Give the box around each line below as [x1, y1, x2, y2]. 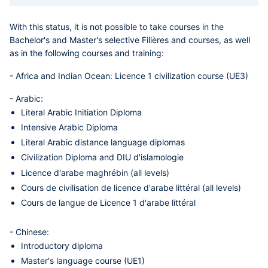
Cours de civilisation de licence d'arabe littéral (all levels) [21, 182, 242, 193]
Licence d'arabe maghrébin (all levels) [21, 167, 170, 178]
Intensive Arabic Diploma [21, 122, 118, 133]
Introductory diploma [21, 240, 103, 251]
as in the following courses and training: [10, 47, 164, 58]
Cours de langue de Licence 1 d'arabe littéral [21, 197, 196, 208]
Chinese [16, 227, 47, 237]
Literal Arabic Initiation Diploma [21, 106, 142, 117]
